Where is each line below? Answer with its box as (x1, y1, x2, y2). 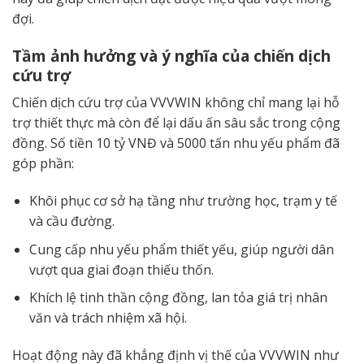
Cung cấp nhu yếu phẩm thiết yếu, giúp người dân (28, 240, 334, 258)
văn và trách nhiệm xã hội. (28, 309, 187, 327)
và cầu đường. (28, 212, 115, 231)
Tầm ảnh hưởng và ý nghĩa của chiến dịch (12, 44, 331, 67)
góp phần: (12, 154, 74, 173)
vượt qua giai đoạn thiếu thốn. (28, 260, 214, 279)
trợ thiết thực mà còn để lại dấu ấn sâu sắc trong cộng (12, 114, 340, 132)
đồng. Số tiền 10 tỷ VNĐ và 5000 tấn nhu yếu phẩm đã (12, 134, 340, 153)
